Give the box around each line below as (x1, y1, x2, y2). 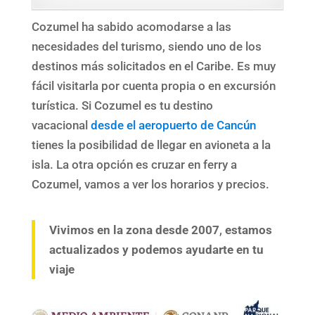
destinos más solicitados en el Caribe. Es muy (31, 59, 276, 73)
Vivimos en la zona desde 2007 (49, 223, 219, 237)
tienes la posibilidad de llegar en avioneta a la (31, 138, 271, 152)
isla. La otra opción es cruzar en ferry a (31, 157, 237, 172)
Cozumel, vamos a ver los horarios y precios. (31, 177, 269, 191)
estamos (221, 223, 272, 237)
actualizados (49, 243, 120, 257)
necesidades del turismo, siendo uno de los (31, 39, 262, 53)
